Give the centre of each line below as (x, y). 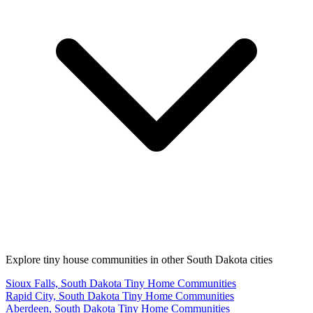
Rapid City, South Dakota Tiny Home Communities (120, 296)
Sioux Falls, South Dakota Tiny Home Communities (121, 283)
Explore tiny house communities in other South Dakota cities (139, 259)
